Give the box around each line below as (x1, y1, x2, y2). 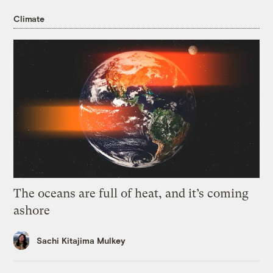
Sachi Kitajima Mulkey (37, 235, 126, 246)
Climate (13, 13, 44, 24)
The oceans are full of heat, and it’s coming (13, 186, 249, 200)
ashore (13, 203, 51, 218)
